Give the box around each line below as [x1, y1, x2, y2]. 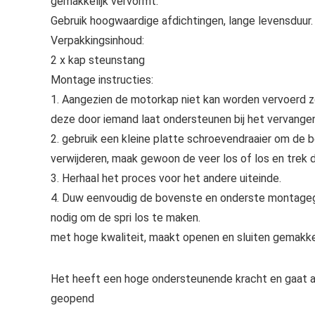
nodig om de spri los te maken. [51, 211, 200, 224]
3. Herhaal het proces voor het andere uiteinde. [51, 172, 281, 185]
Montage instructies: [51, 73, 153, 86]
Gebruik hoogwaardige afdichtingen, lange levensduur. [51, 14, 313, 27]
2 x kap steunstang [51, 53, 145, 67]
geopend [51, 292, 94, 305]
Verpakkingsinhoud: [51, 34, 144, 47]
